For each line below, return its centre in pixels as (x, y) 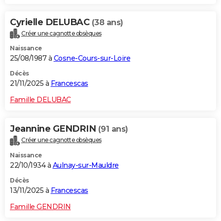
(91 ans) (113, 129)
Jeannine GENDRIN (54, 129)
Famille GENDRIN (40, 207)
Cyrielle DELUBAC (51, 22)
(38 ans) (107, 22)
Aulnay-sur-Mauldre (86, 166)
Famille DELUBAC (40, 100)
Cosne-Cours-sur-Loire (92, 58)
